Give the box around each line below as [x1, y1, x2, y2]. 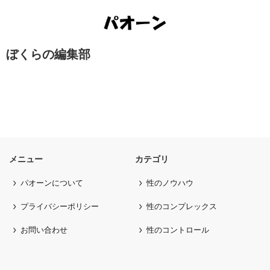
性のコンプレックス [146, 201, 217, 211]
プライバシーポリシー [20, 201, 99, 211]
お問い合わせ [20, 225, 67, 234]
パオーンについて [20, 178, 83, 187]
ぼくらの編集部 [6, 47, 90, 61]
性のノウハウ [146, 178, 193, 187]
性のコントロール [146, 225, 209, 234]
